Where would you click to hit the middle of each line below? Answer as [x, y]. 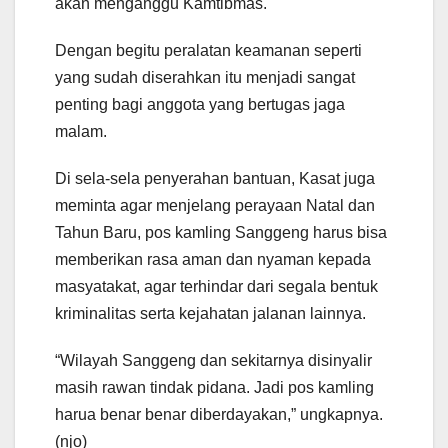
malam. [81, 131]
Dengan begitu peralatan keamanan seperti [208, 50]
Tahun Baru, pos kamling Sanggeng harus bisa [221, 232]
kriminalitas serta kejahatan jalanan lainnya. [210, 313]
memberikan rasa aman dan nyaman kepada [213, 259]
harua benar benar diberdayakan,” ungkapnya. [219, 414]
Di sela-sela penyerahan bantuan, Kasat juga [215, 178]
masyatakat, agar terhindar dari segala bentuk [216, 286]
